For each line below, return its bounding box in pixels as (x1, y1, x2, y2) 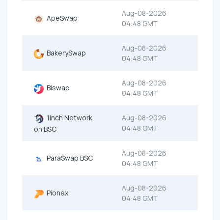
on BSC (34, 124, 56, 134)
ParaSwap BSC (44, 153, 93, 163)
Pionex (44, 188, 68, 198)
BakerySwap (44, 48, 86, 58)
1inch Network (44, 113, 92, 123)
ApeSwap (44, 13, 78, 23)
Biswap (44, 83, 70, 93)
